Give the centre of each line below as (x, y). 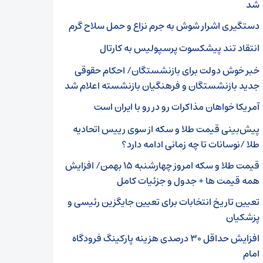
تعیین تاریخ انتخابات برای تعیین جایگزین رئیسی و (163, 202)
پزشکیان (243, 217)
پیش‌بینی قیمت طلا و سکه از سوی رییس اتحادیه (166, 129)
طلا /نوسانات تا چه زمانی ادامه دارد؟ (190, 144)
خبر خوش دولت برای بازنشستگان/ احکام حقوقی (167, 70)
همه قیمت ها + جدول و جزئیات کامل (188, 181)
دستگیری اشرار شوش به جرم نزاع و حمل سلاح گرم (164, 26)
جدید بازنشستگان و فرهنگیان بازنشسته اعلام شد (162, 86)
